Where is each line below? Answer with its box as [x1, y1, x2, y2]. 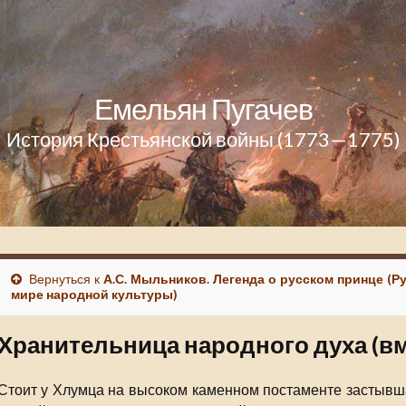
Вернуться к [25, 271, 104, 286]
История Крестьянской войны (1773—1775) [5, 127, 401, 151]
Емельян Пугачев [93, 91, 313, 126]
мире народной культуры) [10, 286, 178, 302]
